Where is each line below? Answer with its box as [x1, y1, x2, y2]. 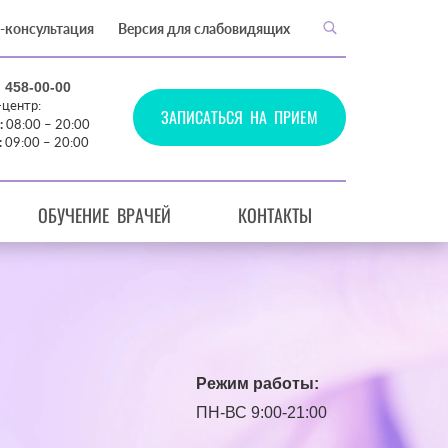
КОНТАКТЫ [238, 202, 313, 229]
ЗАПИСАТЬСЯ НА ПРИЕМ [161, 105, 318, 130]
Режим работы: [196, 375, 319, 393]
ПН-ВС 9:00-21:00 [196, 404, 327, 422]
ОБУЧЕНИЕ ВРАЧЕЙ [37, 202, 171, 229]
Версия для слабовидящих [118, 19, 290, 37]
